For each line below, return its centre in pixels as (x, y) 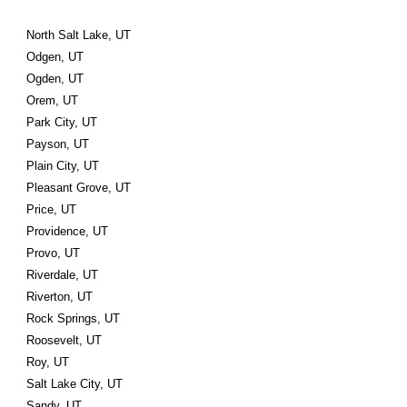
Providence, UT (68, 231)
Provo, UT (54, 253)
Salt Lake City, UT (75, 384)
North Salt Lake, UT (79, 35)
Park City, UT (62, 122)
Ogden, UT (55, 79)
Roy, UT (48, 362)
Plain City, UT (63, 166)
